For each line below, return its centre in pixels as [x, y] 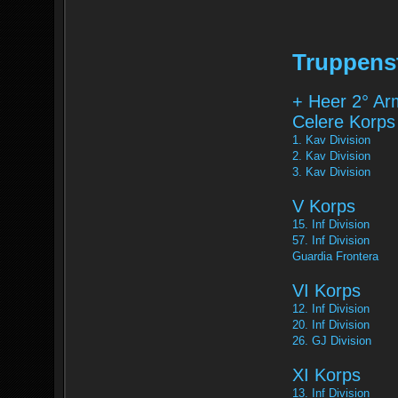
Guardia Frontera [335, 256]
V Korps [324, 206]
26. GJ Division [332, 341]
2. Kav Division [331, 156]
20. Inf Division [331, 325]
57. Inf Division [331, 240]
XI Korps [326, 375]
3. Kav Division [331, 172]
